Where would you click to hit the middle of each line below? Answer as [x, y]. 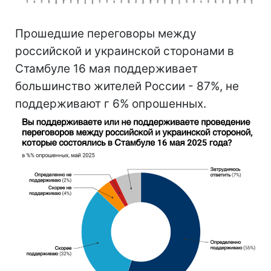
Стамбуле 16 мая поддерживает [106, 68]
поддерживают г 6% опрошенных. [111, 103]
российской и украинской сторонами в [125, 51]
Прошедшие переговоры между [106, 33]
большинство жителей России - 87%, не [127, 86]
